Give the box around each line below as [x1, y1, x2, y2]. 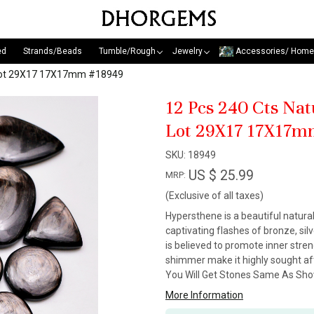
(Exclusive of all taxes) [165, 189, 264, 201]
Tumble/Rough [99, 46, 156, 56]
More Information [165, 289, 243, 301]
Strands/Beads [23, 46, 82, 56]
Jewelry [172, 46, 203, 56]
